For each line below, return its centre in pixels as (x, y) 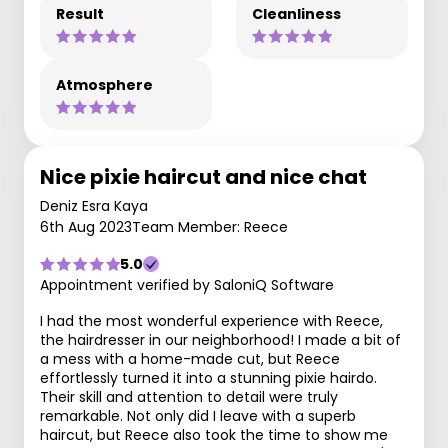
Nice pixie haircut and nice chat (203, 177)
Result (80, 14)
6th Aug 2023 (86, 227)
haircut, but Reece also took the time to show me (214, 435)
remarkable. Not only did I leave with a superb (198, 416)
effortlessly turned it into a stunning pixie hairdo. (208, 378)
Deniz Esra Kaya (94, 206)
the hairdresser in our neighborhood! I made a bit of (220, 340)
